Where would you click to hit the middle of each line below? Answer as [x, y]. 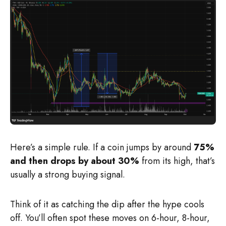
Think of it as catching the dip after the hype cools [107, 204]
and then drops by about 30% [75, 161]
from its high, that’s [177, 161]
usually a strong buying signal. [68, 174]
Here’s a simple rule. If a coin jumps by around [102, 147]
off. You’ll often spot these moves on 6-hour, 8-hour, [110, 218]
